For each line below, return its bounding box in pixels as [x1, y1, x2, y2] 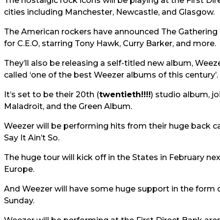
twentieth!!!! [99, 90, 151, 99]
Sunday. [4, 196, 34, 205]
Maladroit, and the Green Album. [4, 102, 132, 111]
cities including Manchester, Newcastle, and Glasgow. [4, 7, 215, 17]
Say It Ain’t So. [4, 133, 59, 142]
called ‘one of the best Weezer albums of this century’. [4, 70, 218, 80]
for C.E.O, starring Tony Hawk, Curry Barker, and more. [4, 39, 216, 48]
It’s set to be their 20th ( [4, 90, 99, 99]
